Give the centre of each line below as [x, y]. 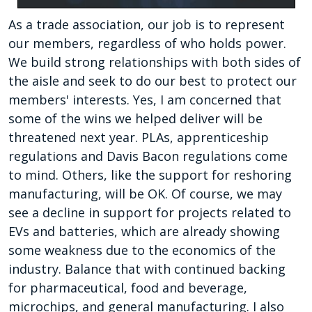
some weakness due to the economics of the [142, 250]
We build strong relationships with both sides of [155, 62]
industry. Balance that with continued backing [147, 269]
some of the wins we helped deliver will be [135, 119]
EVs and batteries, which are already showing [144, 232]
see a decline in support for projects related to [150, 213]
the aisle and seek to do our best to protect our [153, 81]
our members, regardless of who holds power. [147, 44]
